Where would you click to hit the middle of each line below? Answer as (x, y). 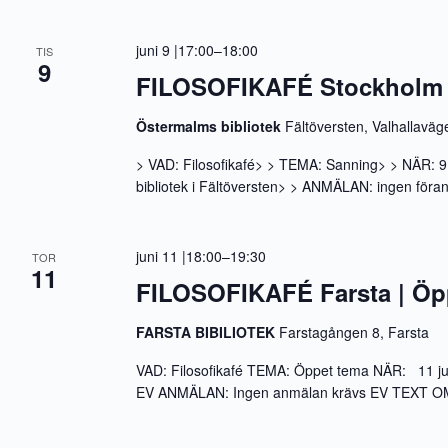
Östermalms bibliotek (211, 126)
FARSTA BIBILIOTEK (208, 332)
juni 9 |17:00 (175, 50)
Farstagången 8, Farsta (354, 332)
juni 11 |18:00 (179, 256)
